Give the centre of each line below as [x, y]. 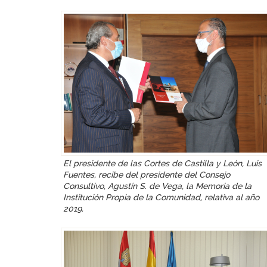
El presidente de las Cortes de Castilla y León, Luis [162, 163]
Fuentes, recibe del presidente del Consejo [147, 174]
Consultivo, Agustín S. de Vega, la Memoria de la [157, 186]
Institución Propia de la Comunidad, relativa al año [161, 197]
